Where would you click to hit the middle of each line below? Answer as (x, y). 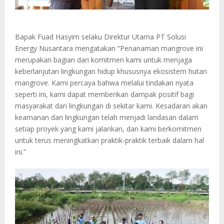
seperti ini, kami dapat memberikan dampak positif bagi (104, 94)
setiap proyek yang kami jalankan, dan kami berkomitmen (108, 128)
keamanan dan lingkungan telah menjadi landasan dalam (107, 117)
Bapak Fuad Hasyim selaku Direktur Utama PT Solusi (100, 36)
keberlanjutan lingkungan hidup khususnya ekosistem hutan (111, 71)
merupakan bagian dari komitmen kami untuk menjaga (103, 59)
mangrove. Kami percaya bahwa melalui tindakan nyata (104, 82)
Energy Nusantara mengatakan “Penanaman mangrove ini (109, 48)
